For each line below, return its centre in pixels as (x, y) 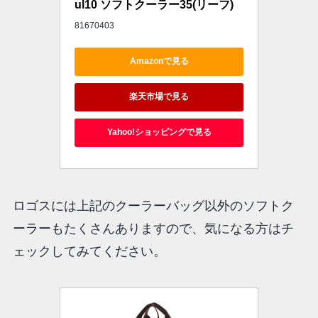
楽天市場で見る (159, 97)
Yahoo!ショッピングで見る (159, 132)
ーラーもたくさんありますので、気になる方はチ (153, 228)
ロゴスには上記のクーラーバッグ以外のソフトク (153, 205)
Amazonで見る (159, 61)
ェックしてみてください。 (89, 251)
